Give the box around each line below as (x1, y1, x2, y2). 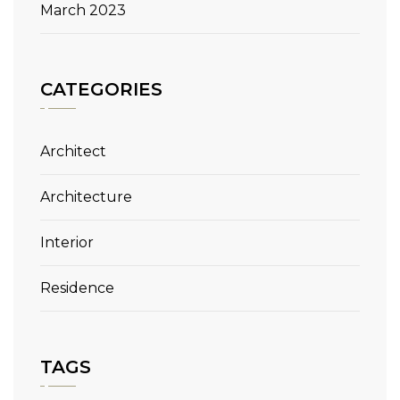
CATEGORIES (40, 79, 162, 100)
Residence (40, 279, 114, 296)
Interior (40, 234, 94, 251)
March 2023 (40, 2, 126, 19)
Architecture (40, 188, 132, 205)
